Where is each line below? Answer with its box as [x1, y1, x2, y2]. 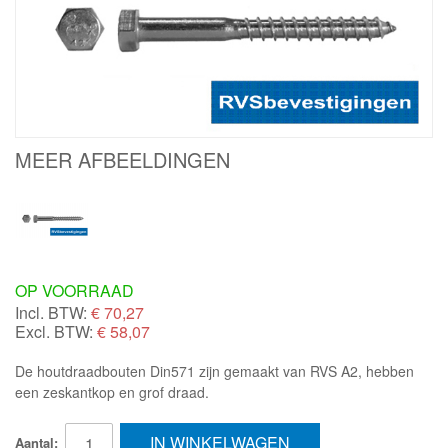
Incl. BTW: [15, 301, 87, 325]
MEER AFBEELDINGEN [15, 145, 230, 175]
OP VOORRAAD [15, 279, 134, 303]
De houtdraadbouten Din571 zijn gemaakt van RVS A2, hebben [15, 361, 414, 382]
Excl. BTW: [15, 320, 93, 344]
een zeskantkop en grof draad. [15, 382, 209, 403]
